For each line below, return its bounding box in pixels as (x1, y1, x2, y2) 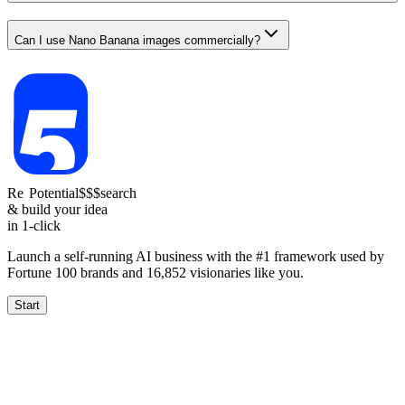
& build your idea (7, 201, 108, 217)
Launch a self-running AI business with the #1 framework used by (7, 248, 384, 264)
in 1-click (7, 217, 61, 233)
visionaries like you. (186, 264, 304, 280)
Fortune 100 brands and (7, 264, 146, 280)
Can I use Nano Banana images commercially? (14, 33, 260, 47)
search (174, 184, 210, 201)
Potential (65, 184, 115, 201)
